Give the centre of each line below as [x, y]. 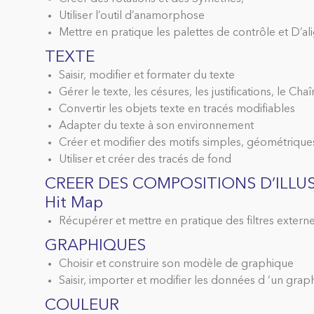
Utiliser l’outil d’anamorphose [131, 16]
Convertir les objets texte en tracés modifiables [177, 110]
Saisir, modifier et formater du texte [146, 76]
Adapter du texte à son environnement [156, 127]
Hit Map [74, 204]
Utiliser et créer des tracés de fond [145, 160]
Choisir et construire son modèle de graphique [176, 265]
